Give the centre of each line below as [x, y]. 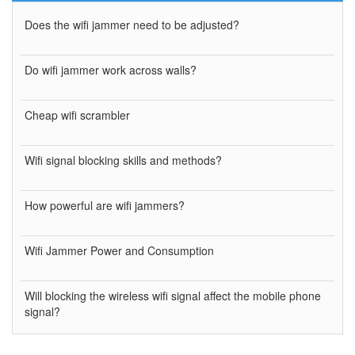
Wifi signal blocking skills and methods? [123, 160]
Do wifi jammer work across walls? [111, 69]
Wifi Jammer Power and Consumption [119, 250]
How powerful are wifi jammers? [105, 205]
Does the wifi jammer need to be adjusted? [132, 24]
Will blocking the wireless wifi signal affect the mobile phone [173, 295]
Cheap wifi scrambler [77, 115]
